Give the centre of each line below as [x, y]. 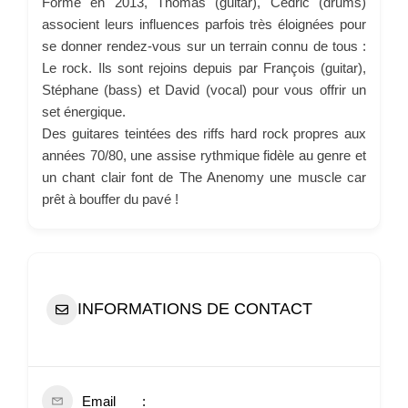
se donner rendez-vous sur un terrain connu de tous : [204, 46]
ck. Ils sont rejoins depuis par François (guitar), [220, 67]
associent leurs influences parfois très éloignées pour [204, 24]
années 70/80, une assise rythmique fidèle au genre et [204, 155]
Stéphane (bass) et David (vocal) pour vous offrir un [204, 89]
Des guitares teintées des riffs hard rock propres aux [204, 133]
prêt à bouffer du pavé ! [110, 199]
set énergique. [84, 111]
